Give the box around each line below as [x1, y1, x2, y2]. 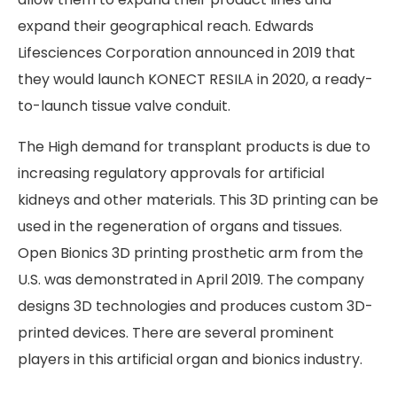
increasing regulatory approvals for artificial [18, 162, 324, 183]
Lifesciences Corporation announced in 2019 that [18, 42, 355, 63]
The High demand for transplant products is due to [18, 136, 370, 157]
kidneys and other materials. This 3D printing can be [18, 189, 378, 210]
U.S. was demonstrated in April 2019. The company [18, 269, 364, 290]
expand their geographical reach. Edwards [18, 15, 314, 36]
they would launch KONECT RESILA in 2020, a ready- [18, 68, 373, 90]
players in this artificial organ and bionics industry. [18, 348, 362, 370]
